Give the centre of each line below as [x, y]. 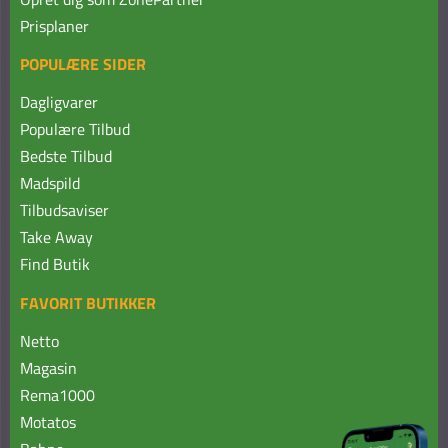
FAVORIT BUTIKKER [88, 302]
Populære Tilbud [75, 129]
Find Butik [55, 264]
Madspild [50, 183]
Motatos [48, 421]
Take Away [57, 237]
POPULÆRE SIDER [83, 64]
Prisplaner [55, 25]
